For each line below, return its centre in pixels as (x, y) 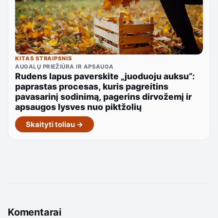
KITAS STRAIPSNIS (44, 58)
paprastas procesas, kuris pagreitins (92, 86)
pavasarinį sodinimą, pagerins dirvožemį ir (104, 96)
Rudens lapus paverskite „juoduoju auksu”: (105, 76)
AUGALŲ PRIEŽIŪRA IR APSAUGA (64, 66)
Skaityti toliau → (54, 124)
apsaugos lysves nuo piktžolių (79, 107)
